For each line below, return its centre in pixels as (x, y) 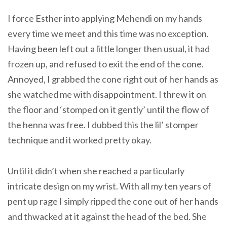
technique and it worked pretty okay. (80, 140)
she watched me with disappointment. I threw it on (107, 94)
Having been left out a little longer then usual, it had (109, 49)
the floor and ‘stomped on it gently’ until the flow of (108, 110)
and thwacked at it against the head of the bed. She (107, 216)
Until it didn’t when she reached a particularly (96, 171)
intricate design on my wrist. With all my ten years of (109, 186)
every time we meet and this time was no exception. (108, 34)
